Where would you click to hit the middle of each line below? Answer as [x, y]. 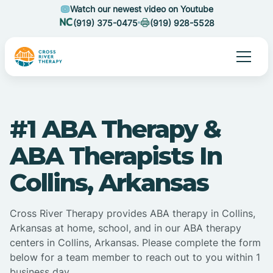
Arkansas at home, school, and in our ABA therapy [126, 228]
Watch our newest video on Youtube [141, 9]
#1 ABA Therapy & [115, 129]
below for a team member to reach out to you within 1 [135, 257]
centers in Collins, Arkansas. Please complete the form [135, 243]
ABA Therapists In [116, 156]
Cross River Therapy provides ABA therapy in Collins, [133, 214]
